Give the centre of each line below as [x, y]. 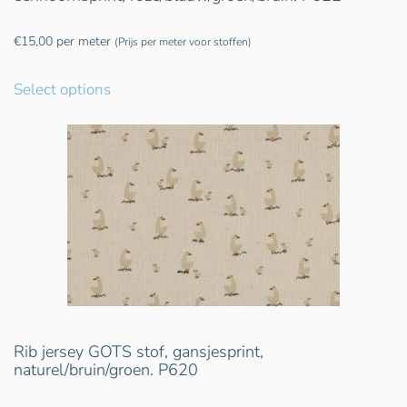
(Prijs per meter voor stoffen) [183, 41]
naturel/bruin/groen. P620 [106, 369]
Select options [62, 89]
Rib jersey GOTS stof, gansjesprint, [139, 351]
